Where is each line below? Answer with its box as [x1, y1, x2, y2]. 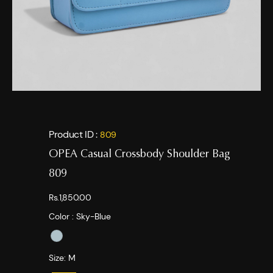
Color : [49, 211, 76, 222]
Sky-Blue [76, 211, 111, 222]
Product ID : [49, 128, 100, 141]
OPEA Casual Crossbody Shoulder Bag [49, 149, 230, 161]
